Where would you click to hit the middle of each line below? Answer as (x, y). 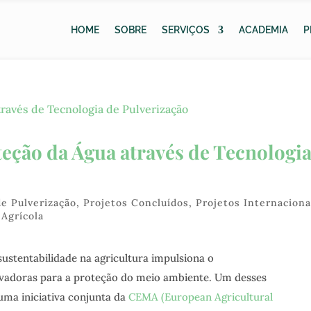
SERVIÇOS (186, 30)
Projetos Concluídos (136, 203)
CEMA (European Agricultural (200, 296)
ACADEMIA (264, 30)
